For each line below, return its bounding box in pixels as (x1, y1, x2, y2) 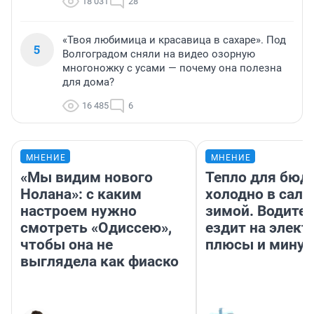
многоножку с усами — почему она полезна (62, 62, 282, 75)
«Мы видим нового (20, 169, 153, 186)
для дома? (62, 76, 114, 89)
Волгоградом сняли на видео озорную (62, 48, 255, 61)
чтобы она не (20, 236, 113, 254)
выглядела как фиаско (20, 253, 179, 271)
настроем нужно (20, 203, 137, 220)
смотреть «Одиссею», (20, 219, 172, 237)
